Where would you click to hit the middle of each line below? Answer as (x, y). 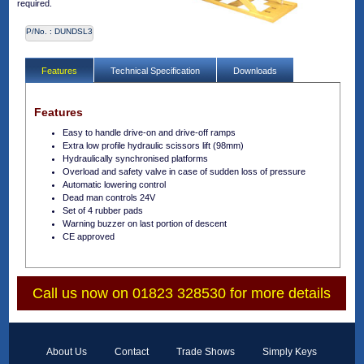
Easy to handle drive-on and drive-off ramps (149, 132)
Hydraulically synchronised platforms (136, 158)
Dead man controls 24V (109, 197)
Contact (132, 352)
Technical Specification (156, 71)
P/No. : (41, 31)
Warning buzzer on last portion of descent (145, 223)
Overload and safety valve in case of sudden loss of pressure (184, 171)
